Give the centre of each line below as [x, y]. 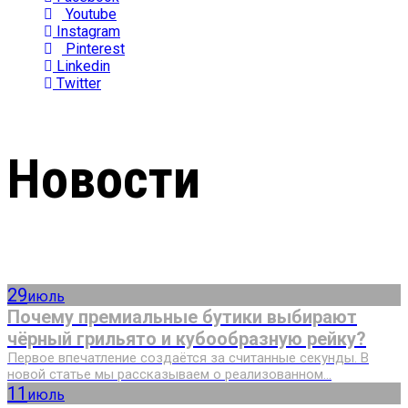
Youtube [89, 15]
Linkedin [82, 66]
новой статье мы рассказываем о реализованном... [169, 375]
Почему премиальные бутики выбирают [182, 317]
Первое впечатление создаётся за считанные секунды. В [188, 358]
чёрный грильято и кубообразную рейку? [187, 339]
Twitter [77, 84]
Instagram [87, 32]
